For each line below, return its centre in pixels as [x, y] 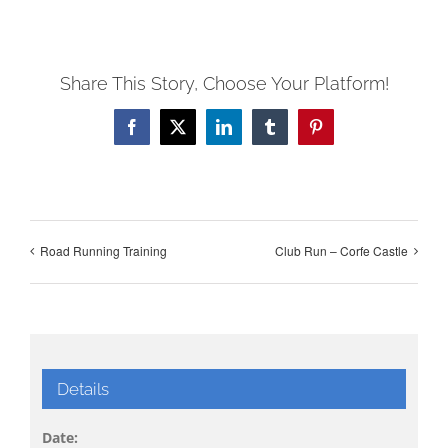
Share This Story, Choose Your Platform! [224, 84]
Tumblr [291, 133]
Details [82, 389]
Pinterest [341, 133]
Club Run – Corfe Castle [341, 250]
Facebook [161, 133]
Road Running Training [103, 250]
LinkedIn [251, 133]
